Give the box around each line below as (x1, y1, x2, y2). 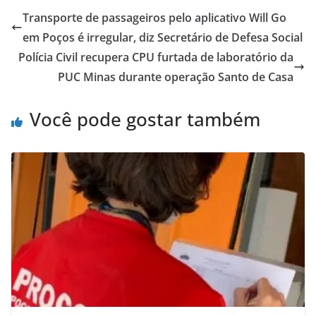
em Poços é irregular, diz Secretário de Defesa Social (23, 29, 303, 45)
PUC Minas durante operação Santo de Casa (58, 68, 293, 85)
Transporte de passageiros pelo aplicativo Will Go (23, 9, 286, 25)
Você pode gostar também (30, 106, 260, 132)
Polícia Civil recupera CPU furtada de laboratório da (18, 49, 293, 65)
